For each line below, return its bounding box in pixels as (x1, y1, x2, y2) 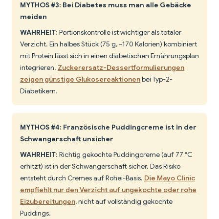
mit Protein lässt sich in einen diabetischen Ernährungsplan (20, 51, 199, 61)
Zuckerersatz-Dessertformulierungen (58, 63, 184, 72)
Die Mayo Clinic (144, 174, 195, 183)
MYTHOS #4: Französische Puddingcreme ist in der (20, 123, 197, 132)
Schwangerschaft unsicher (20, 134, 113, 144)
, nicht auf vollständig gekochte (75, 197, 173, 206)
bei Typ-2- (140, 75, 173, 84)
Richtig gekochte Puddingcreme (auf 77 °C (58, 150, 192, 159)
